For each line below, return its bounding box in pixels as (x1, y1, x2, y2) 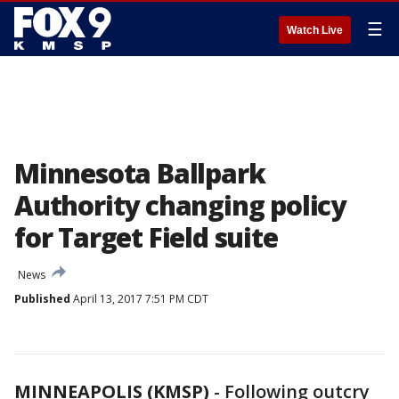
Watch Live (287, 24, 343, 37)
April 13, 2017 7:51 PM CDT (70, 291, 208, 306)
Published (14, 291, 70, 306)
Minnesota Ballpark (14, 155, 265, 191)
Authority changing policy (14, 187, 346, 224)
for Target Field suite (14, 219, 278, 256)
